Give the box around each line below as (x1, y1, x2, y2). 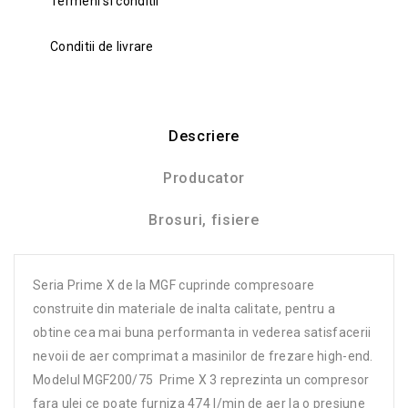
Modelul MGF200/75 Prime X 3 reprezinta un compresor (33, 372, 370, 387)
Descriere (168, 127, 240, 145)
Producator (163, 168, 245, 187)
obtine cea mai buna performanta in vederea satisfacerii (33, 324, 372, 340)
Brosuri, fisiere (148, 210, 260, 229)
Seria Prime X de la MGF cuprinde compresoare (33, 277, 315, 292)
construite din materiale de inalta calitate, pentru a (33, 301, 335, 316)
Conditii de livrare (50, 38, 154, 54)
